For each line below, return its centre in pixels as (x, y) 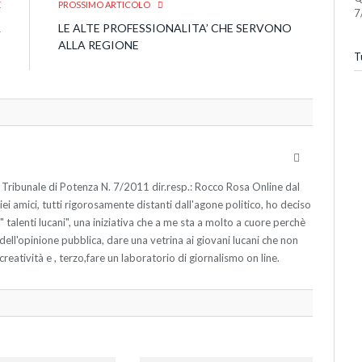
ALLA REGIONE (99, 44)
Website (317, 157)
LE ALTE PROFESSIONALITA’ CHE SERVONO (175, 27)
